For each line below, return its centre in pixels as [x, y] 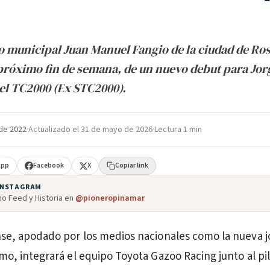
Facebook [49, 165]
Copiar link [132, 165]
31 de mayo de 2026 [117, 130]
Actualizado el [55, 130]
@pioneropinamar [110, 198]
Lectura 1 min [178, 130]
